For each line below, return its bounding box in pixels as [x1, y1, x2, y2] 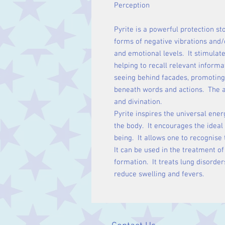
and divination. [114, 97, 162, 106]
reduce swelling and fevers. [114, 170, 204, 179]
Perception [114, 1, 150, 10]
